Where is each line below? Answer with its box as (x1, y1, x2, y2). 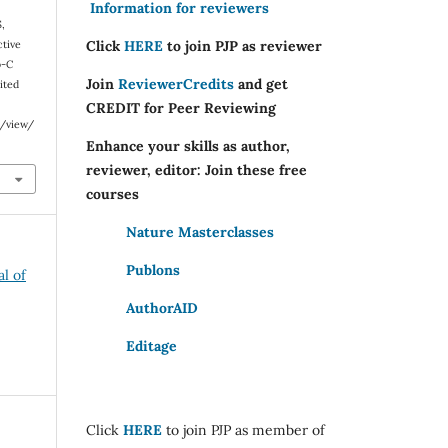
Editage (126, 336, 177, 355)
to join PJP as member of (166, 420, 325, 439)
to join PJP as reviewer (163, 36, 322, 55)
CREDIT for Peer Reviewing (86, 98, 276, 117)
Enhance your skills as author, (86, 136, 290, 155)
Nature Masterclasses (126, 222, 274, 241)
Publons (126, 260, 180, 279)
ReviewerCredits (118, 74, 234, 93)
